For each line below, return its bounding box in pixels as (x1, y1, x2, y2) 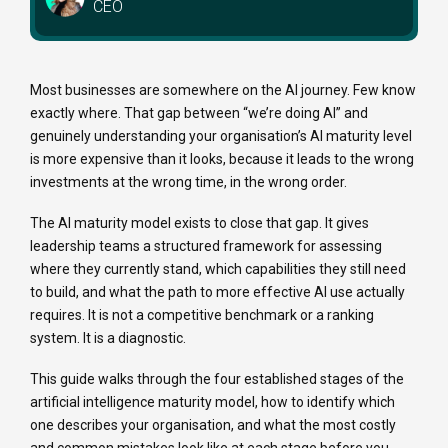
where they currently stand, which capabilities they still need (30, 261, 406, 278)
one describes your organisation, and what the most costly (30, 417, 396, 434)
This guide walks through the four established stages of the (30, 371, 404, 388)
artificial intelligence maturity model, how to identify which (30, 394, 395, 411)
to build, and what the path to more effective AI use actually (30, 284, 405, 301)
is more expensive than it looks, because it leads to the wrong (30, 151, 414, 168)
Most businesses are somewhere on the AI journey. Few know (30, 82, 416, 99)
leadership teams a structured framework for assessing (30, 238, 382, 255)
